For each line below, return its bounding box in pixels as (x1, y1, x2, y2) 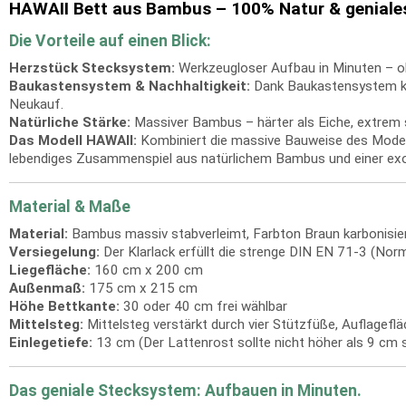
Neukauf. (9, 96, 63, 112)
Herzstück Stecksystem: (9, 60, 175, 76)
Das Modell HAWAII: (9, 132, 137, 149)
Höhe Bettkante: (9, 298, 120, 314)
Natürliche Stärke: (9, 114, 130, 130)
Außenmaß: (9, 280, 85, 296)
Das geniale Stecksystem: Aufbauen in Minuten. (9, 382, 362, 400)
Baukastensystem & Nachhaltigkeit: (9, 78, 250, 94)
